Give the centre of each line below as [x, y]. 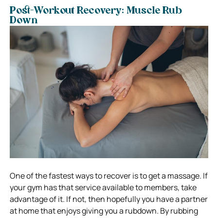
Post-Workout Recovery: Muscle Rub [96, 11]
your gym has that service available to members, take [103, 187]
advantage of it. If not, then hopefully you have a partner [109, 199]
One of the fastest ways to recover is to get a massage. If [109, 175]
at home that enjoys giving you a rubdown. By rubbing [104, 210]
